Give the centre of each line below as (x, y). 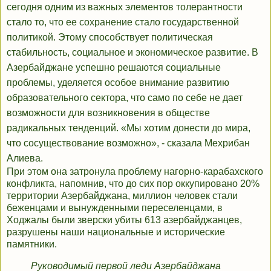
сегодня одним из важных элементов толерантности (125, 7)
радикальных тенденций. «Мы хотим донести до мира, (129, 128)
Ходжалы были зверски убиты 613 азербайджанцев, (124, 220)
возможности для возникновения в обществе (108, 113)
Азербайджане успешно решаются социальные (114, 68)
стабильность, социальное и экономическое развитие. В (132, 53)
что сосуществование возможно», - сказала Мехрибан (128, 143)
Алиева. (25, 158)
